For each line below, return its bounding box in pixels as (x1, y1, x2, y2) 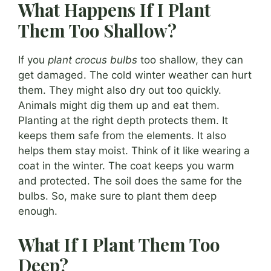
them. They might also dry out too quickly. (18, 83, 221, 96)
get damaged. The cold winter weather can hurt (18, 68, 252, 81)
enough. (18, 204, 57, 217)
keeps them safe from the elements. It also (18, 129, 226, 142)
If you (18, 53, 48, 66)
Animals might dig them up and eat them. (18, 99, 220, 111)
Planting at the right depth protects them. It (18, 114, 228, 126)
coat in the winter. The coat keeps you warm (18, 159, 234, 172)
